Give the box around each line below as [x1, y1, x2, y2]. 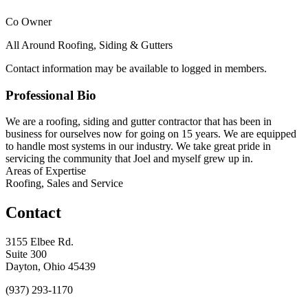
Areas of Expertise [5, 165, 86, 177]
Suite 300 [5, 248, 47, 261]
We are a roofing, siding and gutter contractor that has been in [5, 115, 272, 128]
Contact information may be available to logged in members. [5, 62, 267, 74]
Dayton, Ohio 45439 [5, 261, 96, 273]
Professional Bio [5, 87, 96, 102]
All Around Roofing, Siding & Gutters [5, 38, 173, 51]
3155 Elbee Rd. [5, 236, 74, 248]
